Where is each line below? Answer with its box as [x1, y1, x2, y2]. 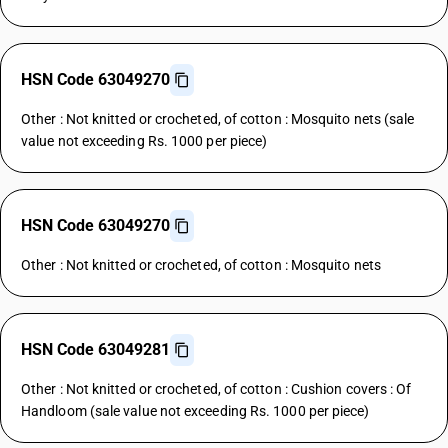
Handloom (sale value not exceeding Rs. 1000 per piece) [21, 403, 370, 419]
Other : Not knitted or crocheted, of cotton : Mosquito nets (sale [21, 111, 415, 127]
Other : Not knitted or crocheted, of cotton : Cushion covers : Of [21, 381, 412, 397]
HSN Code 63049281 [21, 340, 170, 359]
